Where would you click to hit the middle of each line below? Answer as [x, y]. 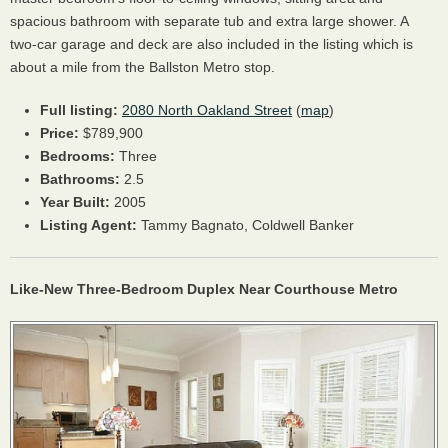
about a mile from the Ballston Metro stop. [142, 67]
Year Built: [75, 202]
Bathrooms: [80, 179]
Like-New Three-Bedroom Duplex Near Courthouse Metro [204, 289]
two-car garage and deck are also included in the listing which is [211, 44]
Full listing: [79, 110]
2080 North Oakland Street [207, 110]
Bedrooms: [77, 156]
